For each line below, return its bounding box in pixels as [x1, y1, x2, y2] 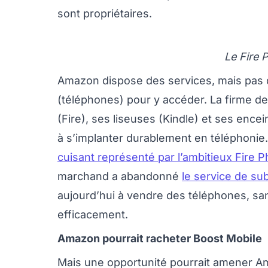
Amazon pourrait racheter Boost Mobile [57, 232, 262, 245]
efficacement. [57, 208, 128, 221]
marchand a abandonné [57, 170, 182, 182]
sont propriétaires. [57, 7, 152, 20]
